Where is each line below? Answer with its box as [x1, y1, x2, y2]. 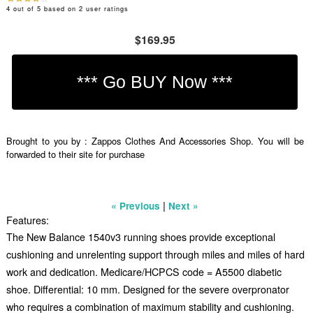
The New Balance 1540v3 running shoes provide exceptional [6, 229, 275, 245]
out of [10, 3, 37, 14]
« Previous [111, 198, 161, 212]
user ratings [82, 3, 129, 14]
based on [41, 3, 79, 14]
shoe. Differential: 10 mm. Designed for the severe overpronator [6, 282, 289, 297]
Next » [168, 198, 199, 212]
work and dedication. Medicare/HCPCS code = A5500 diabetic [6, 264, 282, 279]
